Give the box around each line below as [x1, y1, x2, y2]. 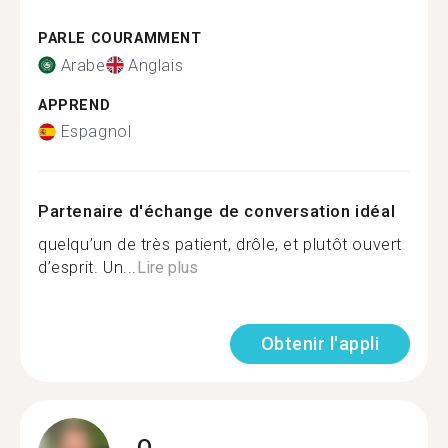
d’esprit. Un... [38, 258, 137, 277]
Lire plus [137, 258, 198, 277]
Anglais [128, 55, 184, 75]
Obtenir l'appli [260, 333, 379, 354]
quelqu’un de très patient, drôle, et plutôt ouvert [38, 235, 403, 254]
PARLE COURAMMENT [38, 30, 202, 47]
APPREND [38, 96, 111, 114]
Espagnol [60, 122, 132, 141]
